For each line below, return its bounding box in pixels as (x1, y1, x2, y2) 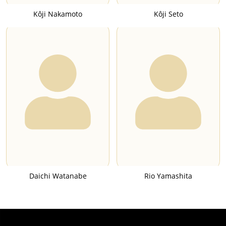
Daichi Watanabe (29, 171, 87, 181)
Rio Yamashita (144, 171, 192, 181)
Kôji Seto (153, 9, 183, 19)
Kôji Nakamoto (33, 9, 82, 19)
